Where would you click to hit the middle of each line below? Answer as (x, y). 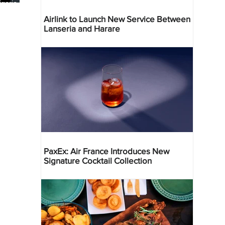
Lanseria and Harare (82, 28)
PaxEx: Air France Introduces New (106, 151)
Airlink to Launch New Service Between (117, 19)
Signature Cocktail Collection (98, 160)
